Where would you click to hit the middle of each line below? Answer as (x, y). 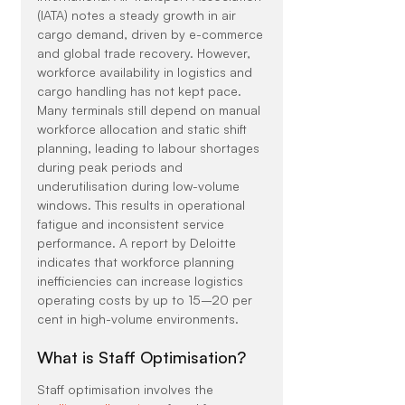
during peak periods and (111, 167)
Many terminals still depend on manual (150, 110)
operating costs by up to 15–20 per (146, 300)
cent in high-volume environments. (137, 319)
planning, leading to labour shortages (150, 148)
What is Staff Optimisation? (141, 358)
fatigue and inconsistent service (132, 224)
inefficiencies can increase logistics (141, 281)
